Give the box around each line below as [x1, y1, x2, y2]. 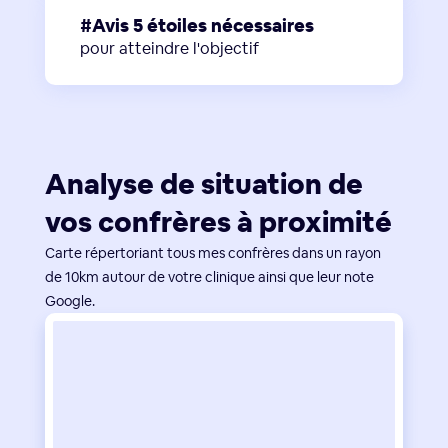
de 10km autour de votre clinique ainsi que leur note [44, 268, 374, 287]
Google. [44, 292, 95, 311]
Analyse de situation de [44, 166, 363, 203]
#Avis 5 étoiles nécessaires [79, 14, 314, 38]
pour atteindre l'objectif [79, 38, 259, 60]
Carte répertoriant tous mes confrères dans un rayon [44, 244, 381, 263]
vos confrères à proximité [44, 204, 392, 241]
